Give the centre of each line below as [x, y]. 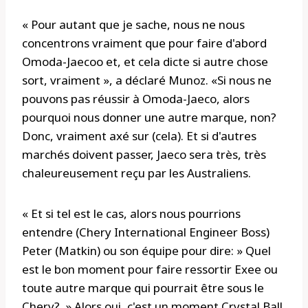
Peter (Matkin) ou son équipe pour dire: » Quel [146, 251]
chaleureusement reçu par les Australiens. [136, 173]
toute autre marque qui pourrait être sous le [143, 288]
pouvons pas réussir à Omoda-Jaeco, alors [136, 99]
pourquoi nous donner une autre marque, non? [149, 118]
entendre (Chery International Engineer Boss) [146, 232]
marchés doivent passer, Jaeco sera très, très [144, 155]
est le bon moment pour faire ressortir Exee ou [150, 269]
